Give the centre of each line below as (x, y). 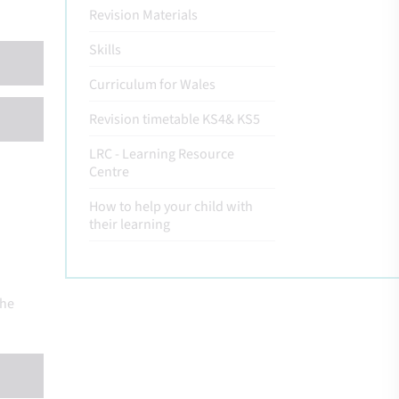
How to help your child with (171, 207)
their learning (130, 224)
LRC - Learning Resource (162, 154)
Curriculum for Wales (152, 85)
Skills (105, 50)
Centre (109, 172)
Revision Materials (143, 15)
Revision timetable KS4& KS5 (175, 119)
